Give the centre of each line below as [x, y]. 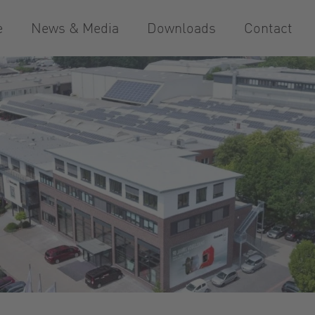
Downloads [181, 28]
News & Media [75, 28]
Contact [268, 28]
